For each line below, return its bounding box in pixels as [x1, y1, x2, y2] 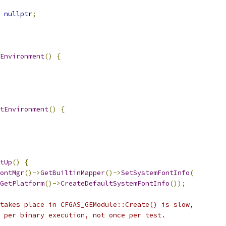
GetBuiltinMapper [40, 168, 105, 177]
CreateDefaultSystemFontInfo [61, 179, 169, 188]
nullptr [4, 10, 32, 18]
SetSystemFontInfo [121, 168, 190, 177]
